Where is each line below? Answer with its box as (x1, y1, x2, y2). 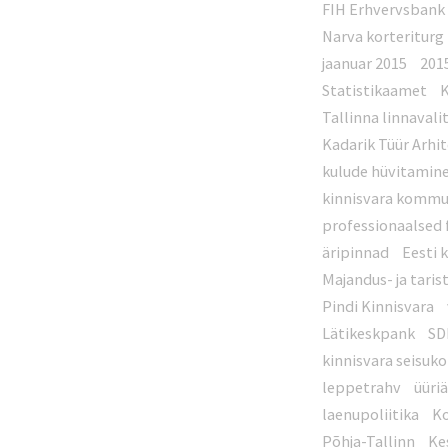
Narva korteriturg (322, 26, 445, 46)
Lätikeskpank (322, 323, 416, 343)
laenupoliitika (322, 404, 420, 424)
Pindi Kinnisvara (322, 296, 435, 316)
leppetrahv (322, 377, 402, 397)
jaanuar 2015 (322, 53, 408, 73)
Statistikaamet (322, 80, 428, 100)
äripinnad (322, 242, 390, 262)
